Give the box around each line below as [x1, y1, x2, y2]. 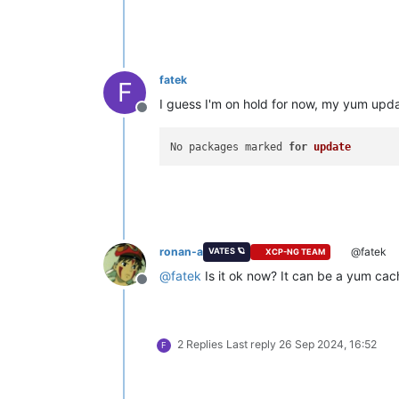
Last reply [226, 337, 279, 351]
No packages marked [170, 140, 289, 153]
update [313, 140, 352, 153]
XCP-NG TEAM [265, 247, 326, 257]
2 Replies [177, 337, 223, 351]
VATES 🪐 [208, 245, 245, 256]
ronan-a [159, 244, 203, 258]
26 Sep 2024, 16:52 [279, 337, 377, 351]
